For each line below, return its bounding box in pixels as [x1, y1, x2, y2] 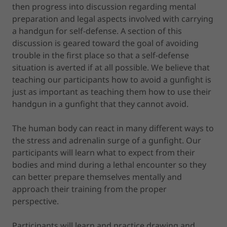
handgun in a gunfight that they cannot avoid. [12, 98, 188, 109]
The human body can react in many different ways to [12, 122, 214, 134]
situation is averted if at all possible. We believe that [12, 61, 210, 73]
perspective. [12, 195, 59, 207]
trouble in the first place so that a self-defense [12, 49, 189, 61]
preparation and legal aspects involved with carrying [12, 13, 213, 24]
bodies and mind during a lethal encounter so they [12, 159, 206, 170]
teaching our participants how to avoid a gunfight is [12, 73, 211, 85]
